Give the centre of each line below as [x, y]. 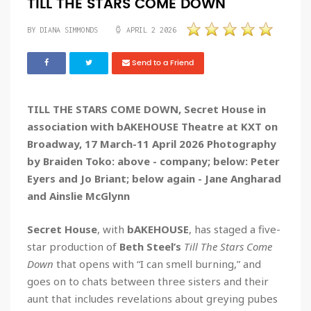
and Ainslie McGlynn [78, 196]
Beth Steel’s [150, 247]
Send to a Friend [162, 64]
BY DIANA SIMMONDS [62, 30]
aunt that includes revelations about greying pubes [152, 299]
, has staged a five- [235, 229]
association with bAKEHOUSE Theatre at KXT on [152, 127]
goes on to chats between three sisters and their [148, 281]
